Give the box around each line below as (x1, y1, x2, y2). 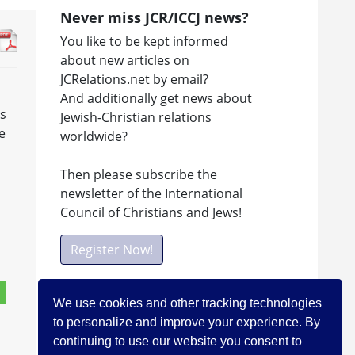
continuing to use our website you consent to (53, 334, 303, 348)
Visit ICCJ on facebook (99, 331, 227, 349)
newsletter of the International (60, 184, 242, 202)
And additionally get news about (60, 89, 252, 107)
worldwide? (60, 127, 128, 145)
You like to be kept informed (60, 32, 228, 50)
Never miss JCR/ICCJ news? (60, 7, 249, 27)
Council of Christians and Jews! (60, 203, 242, 221)
